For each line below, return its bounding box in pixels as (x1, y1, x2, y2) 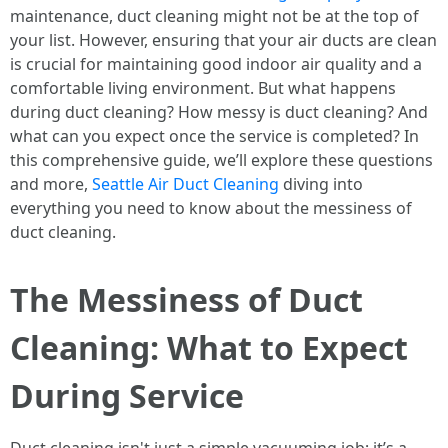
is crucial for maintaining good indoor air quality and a (10, 53, 422, 75)
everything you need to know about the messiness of (10, 197, 412, 219)
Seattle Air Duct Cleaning (92, 173, 279, 195)
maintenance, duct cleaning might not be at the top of (10, 5, 419, 27)
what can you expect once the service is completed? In (10, 125, 419, 147)
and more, (10, 173, 92, 195)
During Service (10, 374, 244, 417)
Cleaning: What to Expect (10, 326, 408, 369)
